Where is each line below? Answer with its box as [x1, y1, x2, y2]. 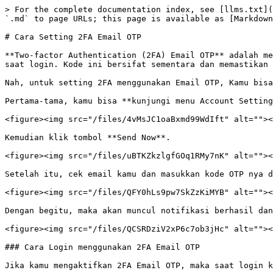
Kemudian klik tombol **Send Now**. [5, 133, 171, 142]
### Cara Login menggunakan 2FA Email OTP [5, 243, 200, 252]
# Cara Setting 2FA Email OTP [5, 32, 141, 41]
